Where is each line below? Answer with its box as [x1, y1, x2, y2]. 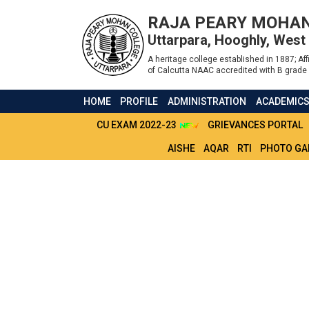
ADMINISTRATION [168, 96, 247, 107]
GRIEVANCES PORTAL [208, 119, 303, 130]
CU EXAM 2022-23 [97, 119, 179, 130]
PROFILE [120, 96, 159, 107]
